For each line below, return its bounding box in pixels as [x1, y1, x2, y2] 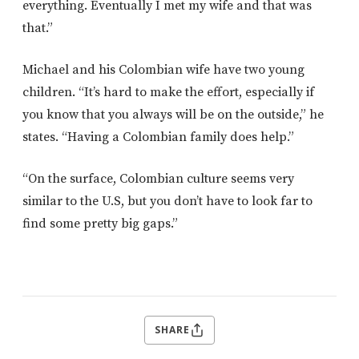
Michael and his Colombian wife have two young [22, 61, 305, 78]
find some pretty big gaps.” [22, 215, 178, 232]
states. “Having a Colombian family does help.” [22, 128, 294, 145]
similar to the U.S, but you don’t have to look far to [22, 192, 313, 209]
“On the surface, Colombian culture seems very [22, 170, 294, 187]
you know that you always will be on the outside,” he [22, 106, 324, 123]
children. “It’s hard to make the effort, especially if [22, 83, 314, 100]
